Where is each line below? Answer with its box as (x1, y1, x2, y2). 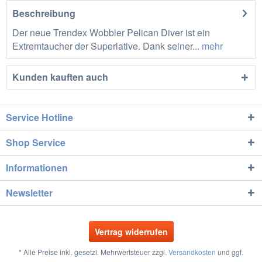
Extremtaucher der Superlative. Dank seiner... (12, 39, 199, 53)
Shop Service (6, 136, 65, 149)
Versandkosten (168, 247, 216, 257)
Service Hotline (6, 111, 73, 124)
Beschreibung (12, 6, 75, 20)
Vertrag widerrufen (94, 226, 168, 238)
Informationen (6, 161, 68, 174)
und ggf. (216, 247, 243, 257)
